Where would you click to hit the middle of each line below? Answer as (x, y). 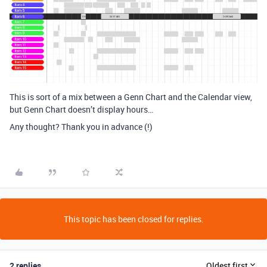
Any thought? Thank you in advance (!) (81, 126)
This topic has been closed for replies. (133, 219)
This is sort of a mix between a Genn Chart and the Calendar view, (131, 97)
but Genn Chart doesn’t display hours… (81, 109)
